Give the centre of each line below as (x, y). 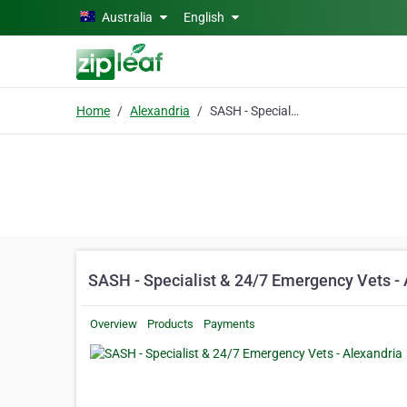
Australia (127, 17)
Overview (114, 324)
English (205, 17)
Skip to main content (66, 15)
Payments (229, 324)
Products (170, 324)
